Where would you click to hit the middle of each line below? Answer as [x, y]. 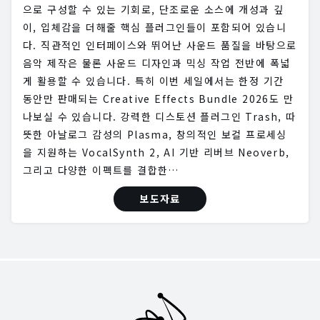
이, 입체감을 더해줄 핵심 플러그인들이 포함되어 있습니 [155, 27]
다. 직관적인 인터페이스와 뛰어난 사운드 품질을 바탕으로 [160, 45]
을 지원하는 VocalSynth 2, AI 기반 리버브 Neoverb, [156, 152]
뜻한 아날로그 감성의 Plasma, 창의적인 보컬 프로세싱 [155, 135]
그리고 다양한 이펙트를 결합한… [101, 170]
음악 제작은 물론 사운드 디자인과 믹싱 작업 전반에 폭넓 [157, 63]
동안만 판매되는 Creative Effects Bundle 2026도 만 [158, 99]
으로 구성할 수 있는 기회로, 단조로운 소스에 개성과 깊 [154, 10]
